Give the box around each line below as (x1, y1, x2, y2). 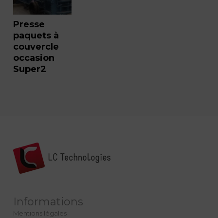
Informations (13, 195, 83, 208)
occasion (13, 52, 54, 63)
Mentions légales (13, 209, 67, 217)
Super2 (13, 63, 46, 74)
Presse (13, 18, 45, 30)
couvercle (13, 41, 59, 52)
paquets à (13, 30, 59, 41)
